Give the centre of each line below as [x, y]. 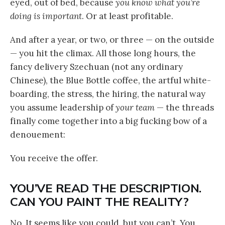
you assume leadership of [63, 108]
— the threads [184, 108]
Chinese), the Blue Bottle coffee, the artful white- [110, 81]
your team [135, 108]
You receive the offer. [54, 158]
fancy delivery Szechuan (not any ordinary [96, 67]
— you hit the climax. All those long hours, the [103, 53]
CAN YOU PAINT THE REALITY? [99, 202]
